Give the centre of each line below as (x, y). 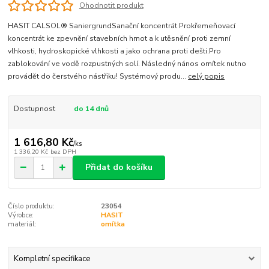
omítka (113, 224)
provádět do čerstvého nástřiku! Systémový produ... (98, 76)
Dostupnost (34, 108)
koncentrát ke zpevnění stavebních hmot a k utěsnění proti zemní (119, 38)
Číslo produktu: (32, 206)
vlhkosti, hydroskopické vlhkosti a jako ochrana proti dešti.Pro (115, 51)
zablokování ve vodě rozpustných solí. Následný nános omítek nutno (127, 63)
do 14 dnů (91, 108)
